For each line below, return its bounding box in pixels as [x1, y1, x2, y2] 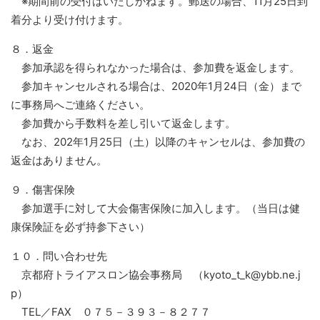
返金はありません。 [11, 154, 107, 167]
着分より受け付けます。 [11, 13, 129, 26]
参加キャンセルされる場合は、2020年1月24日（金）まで [11, 79, 301, 93]
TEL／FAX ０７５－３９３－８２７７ [11, 305, 211, 319]
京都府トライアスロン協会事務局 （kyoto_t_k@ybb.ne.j [11, 268, 301, 281]
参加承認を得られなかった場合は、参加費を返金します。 [11, 61, 300, 74]
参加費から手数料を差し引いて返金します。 [11, 116, 236, 130]
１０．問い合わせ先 [11, 249, 107, 263]
